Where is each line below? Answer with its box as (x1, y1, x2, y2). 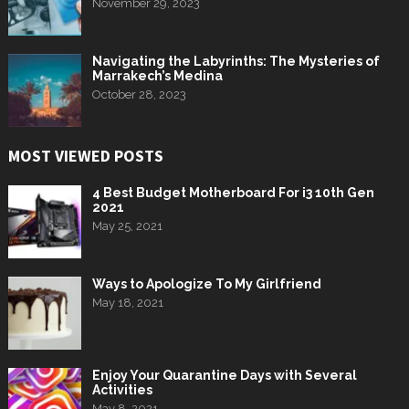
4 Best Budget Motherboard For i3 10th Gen (91, 185, 374, 200)
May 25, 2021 (91, 219, 163, 233)
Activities (91, 383, 152, 397)
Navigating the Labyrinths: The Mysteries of (91, 54, 380, 68)
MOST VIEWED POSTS (7, 145, 163, 166)
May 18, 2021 (91, 296, 163, 309)
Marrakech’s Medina (91, 68, 223, 83)
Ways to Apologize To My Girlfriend (91, 277, 321, 291)
